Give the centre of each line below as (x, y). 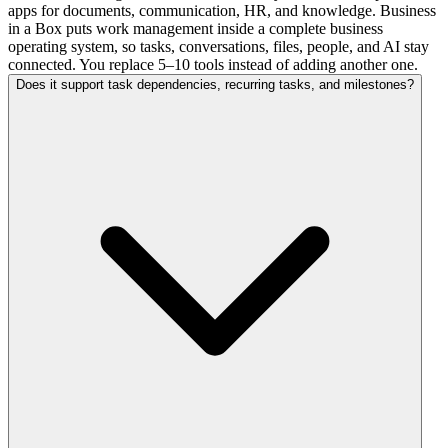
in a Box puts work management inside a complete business (195, 28)
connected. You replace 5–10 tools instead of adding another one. (213, 64)
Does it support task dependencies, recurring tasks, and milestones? (215, 84)
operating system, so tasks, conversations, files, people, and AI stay (218, 46)
